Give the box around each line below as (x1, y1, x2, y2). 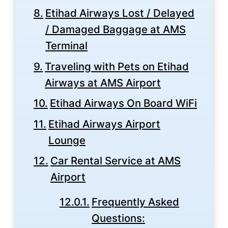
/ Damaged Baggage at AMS (45, 23, 186, 36)
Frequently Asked (92, 195, 180, 208)
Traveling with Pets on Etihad (45, 60, 189, 73)
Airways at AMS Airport (45, 76, 161, 89)
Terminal (45, 39, 88, 52)
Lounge (48, 133, 86, 147)
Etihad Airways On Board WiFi (50, 97, 197, 109)
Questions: (92, 212, 146, 224)
